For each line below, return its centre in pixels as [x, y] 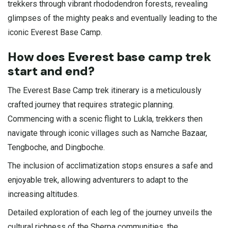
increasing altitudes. [43, 194]
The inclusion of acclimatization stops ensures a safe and [110, 165]
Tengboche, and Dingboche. [56, 147]
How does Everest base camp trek [109, 56]
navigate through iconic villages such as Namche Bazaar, [107, 133]
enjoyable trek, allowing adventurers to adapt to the [98, 180]
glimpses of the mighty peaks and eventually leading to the [112, 18]
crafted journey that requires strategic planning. [91, 104]
